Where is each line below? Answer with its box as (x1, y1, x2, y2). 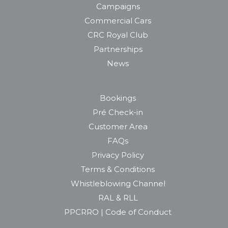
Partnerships (93, 44, 142, 54)
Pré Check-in (93, 107, 143, 117)
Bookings (100, 93, 136, 103)
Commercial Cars (84, 15, 151, 25)
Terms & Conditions (81, 164, 155, 174)
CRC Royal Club (88, 30, 148, 40)
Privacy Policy (92, 150, 144, 160)
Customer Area (88, 121, 148, 131)
